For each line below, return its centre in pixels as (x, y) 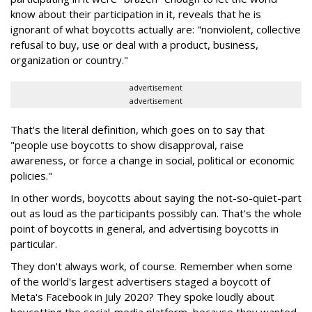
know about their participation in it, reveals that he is (136, 14)
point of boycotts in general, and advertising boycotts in (145, 229)
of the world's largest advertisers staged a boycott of (140, 282)
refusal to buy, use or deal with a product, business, (134, 45)
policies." (31, 176)
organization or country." (69, 60)
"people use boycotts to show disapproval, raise (127, 145)
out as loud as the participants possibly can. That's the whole (156, 213)
